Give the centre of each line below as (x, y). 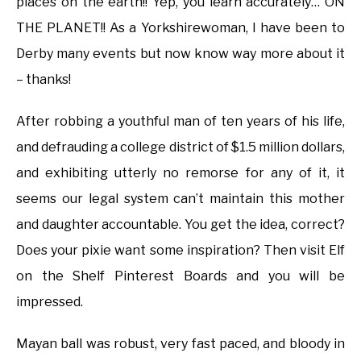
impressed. (50, 302)
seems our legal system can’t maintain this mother (180, 199)
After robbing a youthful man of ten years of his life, (180, 122)
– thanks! (44, 80)
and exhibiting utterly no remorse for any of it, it (180, 173)
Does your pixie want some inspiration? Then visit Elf (180, 251)
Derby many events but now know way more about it (180, 54)
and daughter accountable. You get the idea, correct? (180, 225)
